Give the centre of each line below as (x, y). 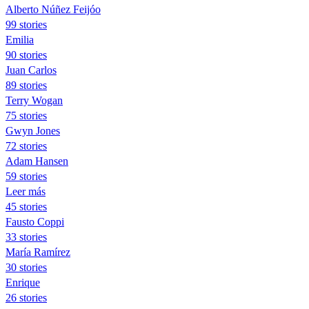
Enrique (23, 282)
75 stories (26, 115)
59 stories (26, 176)
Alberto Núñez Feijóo (53, 9)
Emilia (20, 39)
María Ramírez (38, 252)
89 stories (26, 85)
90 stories (26, 54)
